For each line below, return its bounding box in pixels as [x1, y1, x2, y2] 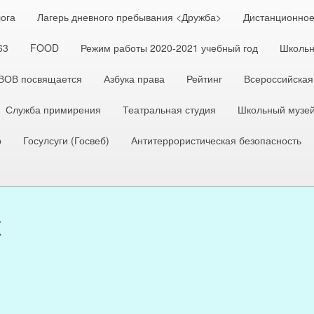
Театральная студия [123, 102, 216, 116]
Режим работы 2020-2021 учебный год [81, 40, 258, 55]
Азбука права [104, 71, 165, 86]
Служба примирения [6, 102, 101, 116]
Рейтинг [186, 71, 222, 86]
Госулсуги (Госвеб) [23, 132, 109, 147]
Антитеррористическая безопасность [131, 132, 301, 147]
